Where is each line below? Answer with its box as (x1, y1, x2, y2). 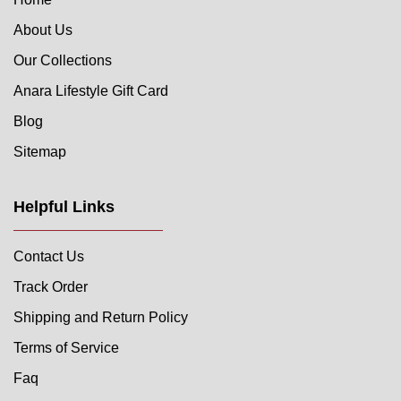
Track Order (13, 278, 88, 294)
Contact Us (13, 248, 84, 264)
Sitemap (13, 143, 66, 159)
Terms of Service (13, 339, 119, 355)
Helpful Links (13, 197, 115, 216)
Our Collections (13, 52, 112, 68)
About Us (13, 21, 73, 38)
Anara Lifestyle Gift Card (13, 82, 168, 98)
